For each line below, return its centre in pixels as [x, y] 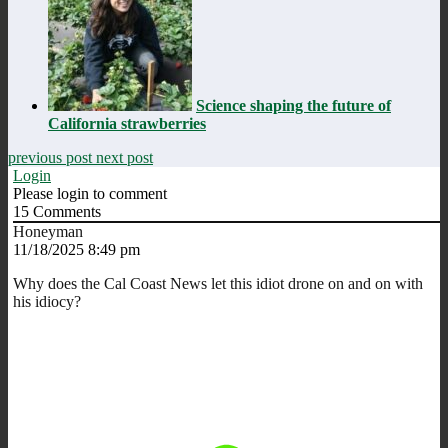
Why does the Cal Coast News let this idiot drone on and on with [218, 283]
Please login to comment [90, 193]
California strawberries [127, 123]
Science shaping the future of [293, 105]
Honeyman [48, 231]
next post [124, 157]
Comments [65, 211]
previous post [52, 157]
